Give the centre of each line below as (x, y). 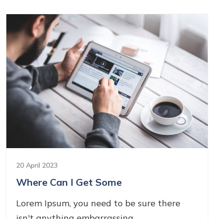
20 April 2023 (37, 165)
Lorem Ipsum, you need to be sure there (98, 203)
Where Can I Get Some (69, 182)
